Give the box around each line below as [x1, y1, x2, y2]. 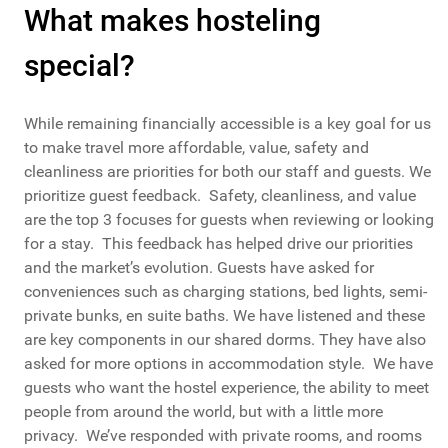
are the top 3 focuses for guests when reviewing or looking [24, 210, 434, 230]
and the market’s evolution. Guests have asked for [24, 258, 374, 278]
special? [24, 48, 135, 84]
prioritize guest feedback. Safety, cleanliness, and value [24, 186, 416, 206]
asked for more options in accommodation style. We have [24, 354, 433, 374]
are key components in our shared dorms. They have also [24, 330, 426, 350]
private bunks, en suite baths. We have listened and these [24, 306, 425, 326]
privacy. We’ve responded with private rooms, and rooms [24, 426, 422, 446]
